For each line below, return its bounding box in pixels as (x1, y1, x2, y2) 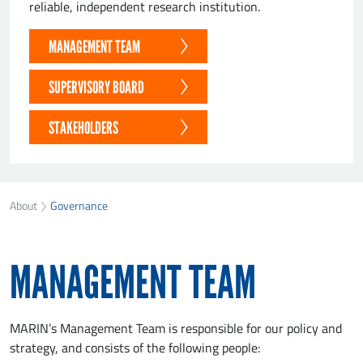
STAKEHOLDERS (49, 117, 118, 139)
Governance (50, 197, 108, 213)
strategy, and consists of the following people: (10, 338, 260, 357)
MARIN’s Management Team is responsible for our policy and (10, 318, 342, 337)
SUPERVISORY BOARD (49, 77, 144, 98)
